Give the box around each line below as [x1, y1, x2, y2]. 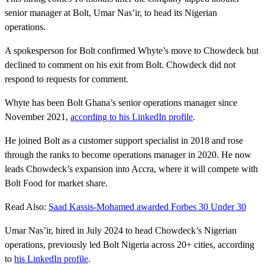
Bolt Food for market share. [5, 177, 110, 188]
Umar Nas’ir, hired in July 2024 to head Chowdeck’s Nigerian [5, 225, 237, 235]
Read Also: [5, 201, 49, 212]
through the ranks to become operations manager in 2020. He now [5, 149, 251, 160]
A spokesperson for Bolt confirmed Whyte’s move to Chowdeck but [5, 45, 258, 56]
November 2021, [5, 111, 70, 122]
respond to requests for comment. [5, 73, 128, 84]
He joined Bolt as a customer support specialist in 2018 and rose [5, 135, 243, 146]
